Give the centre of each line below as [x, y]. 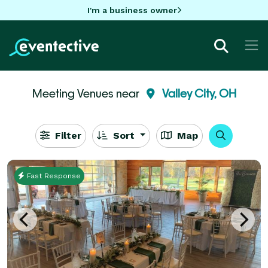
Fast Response [53, 176]
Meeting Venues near [87, 93]
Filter [66, 135]
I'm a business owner [132, 10]
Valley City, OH [199, 93]
